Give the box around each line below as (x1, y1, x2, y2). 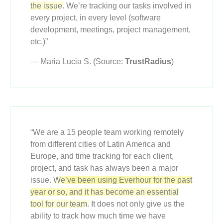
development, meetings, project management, (30, 25, 191, 34)
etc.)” (30, 37, 48, 46)
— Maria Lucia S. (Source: (30, 57, 123, 66)
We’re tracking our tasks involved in (64, 1, 191, 10)
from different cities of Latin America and (30, 140, 171, 149)
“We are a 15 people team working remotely (30, 128, 184, 137)
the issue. (30, 1, 64, 10)
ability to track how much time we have (30, 212, 166, 221)
